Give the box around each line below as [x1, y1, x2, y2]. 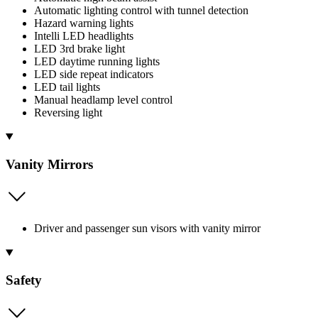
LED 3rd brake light [34, 42, 125, 55]
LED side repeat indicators [34, 67, 153, 80]
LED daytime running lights [34, 55, 160, 67]
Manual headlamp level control [34, 93, 172, 106]
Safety [6, 273, 42, 288]
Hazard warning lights [34, 16, 133, 29]
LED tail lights [34, 80, 100, 93]
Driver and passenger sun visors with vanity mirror [34, 222, 261, 235]
